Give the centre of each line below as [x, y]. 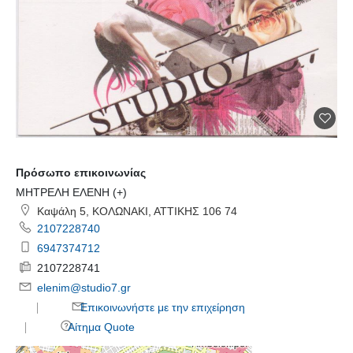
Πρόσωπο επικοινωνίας [81, 173]
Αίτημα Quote [100, 327]
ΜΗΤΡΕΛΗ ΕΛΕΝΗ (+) [71, 193]
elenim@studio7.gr [84, 288]
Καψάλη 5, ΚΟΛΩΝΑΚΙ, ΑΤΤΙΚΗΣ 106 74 [136, 212]
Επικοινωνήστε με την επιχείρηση [162, 308]
